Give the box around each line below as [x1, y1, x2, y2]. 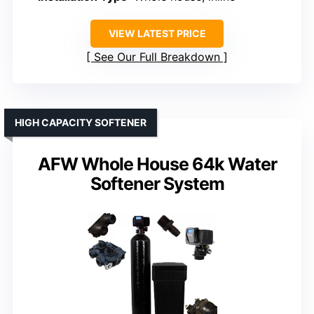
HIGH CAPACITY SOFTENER [15, 116, 146, 129]
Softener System [90, 173, 224, 195]
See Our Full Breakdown [94, 50, 220, 64]
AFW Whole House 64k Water [37, 153, 277, 175]
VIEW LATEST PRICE [108, 27, 206, 40]
